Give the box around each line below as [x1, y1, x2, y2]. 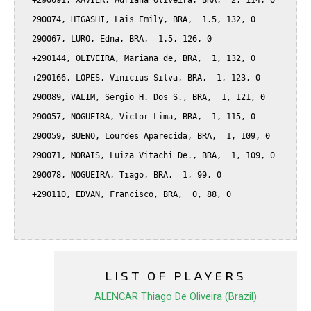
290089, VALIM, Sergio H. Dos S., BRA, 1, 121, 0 [22, 92, 32, 103]
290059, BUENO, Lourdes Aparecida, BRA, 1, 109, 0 [22, 131, 32, 142]
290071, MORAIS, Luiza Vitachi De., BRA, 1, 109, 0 [22, 151, 32, 161]
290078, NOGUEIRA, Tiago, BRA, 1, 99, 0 [22, 170, 32, 180]
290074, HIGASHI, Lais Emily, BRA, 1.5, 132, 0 [22, 15, 32, 25]
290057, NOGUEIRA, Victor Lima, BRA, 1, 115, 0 [22, 112, 32, 122]
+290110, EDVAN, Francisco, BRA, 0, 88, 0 [22, 190, 32, 200]
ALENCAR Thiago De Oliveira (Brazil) [94, 290, 257, 303]
